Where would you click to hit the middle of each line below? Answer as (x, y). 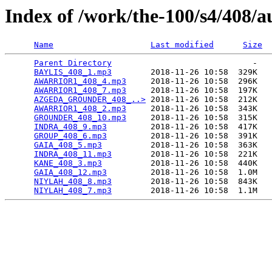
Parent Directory (73, 63)
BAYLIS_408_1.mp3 (73, 72)
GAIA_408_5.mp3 (68, 145)
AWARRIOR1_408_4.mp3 (80, 81)
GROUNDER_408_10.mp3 (80, 118)
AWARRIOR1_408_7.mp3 (80, 90)
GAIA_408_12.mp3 (70, 172)
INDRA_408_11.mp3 (73, 154)
